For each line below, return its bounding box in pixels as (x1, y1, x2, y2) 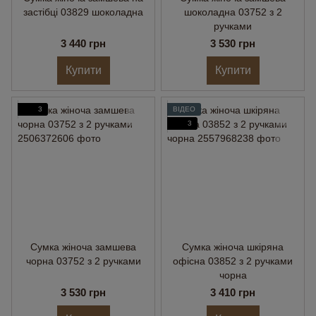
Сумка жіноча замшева (30, 241, 136, 253)
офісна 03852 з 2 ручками (173, 255, 293, 267)
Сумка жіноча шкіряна (182, 241, 284, 253)
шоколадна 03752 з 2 (183, 6, 282, 18)
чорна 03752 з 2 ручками (25, 255, 141, 267)
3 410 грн (210, 286, 255, 298)
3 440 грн (61, 37, 106, 49)
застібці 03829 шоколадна (23, 6, 143, 18)
